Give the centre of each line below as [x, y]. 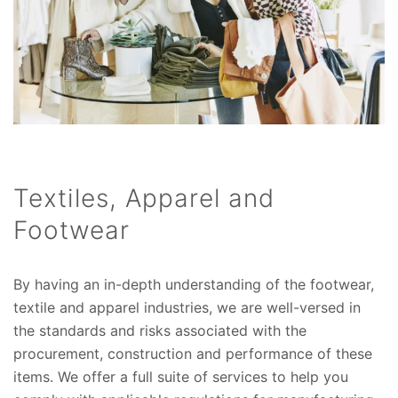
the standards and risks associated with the [160, 331]
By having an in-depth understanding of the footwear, [194, 285]
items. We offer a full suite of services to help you [181, 377]
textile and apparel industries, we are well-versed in [187, 308]
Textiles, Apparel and [144, 199]
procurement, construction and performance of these [193, 354]
